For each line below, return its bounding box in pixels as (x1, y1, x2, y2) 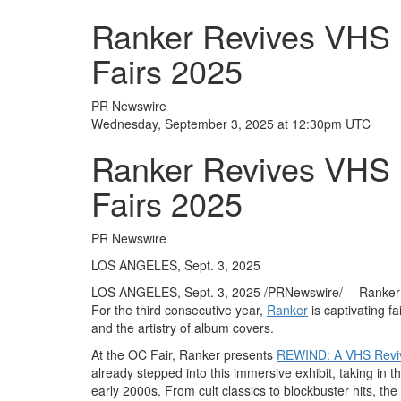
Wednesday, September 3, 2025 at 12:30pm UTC (91, 115, 371, 132)
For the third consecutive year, (91, 301, 267, 319)
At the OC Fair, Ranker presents (91, 346, 277, 363)
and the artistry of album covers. (91, 319, 274, 337)
